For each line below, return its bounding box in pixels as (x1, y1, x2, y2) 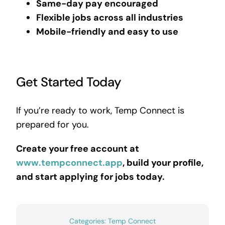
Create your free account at (16, 142, 139, 155)
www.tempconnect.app (16, 156, 123, 169)
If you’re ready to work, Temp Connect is (16, 104, 184, 117)
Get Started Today (16, 74, 121, 91)
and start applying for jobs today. (16, 170, 165, 183)
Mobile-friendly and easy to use (36, 25, 178, 38)
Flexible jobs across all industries (36, 11, 183, 24)
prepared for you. (16, 118, 89, 131)
